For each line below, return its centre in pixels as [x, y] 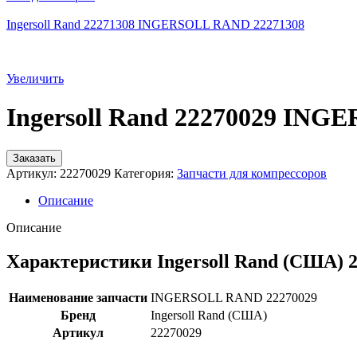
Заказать [34, 158]
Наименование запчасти [78, 297]
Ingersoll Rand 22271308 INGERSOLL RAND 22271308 [155, 24]
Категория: [144, 173]
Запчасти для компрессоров [252, 173]
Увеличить [35, 78]
